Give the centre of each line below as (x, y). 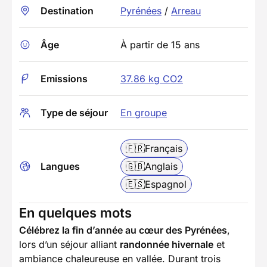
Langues (60, 167)
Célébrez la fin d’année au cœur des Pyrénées (123, 230)
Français (164, 149)
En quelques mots (75, 213)
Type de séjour (74, 113)
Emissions (64, 79)
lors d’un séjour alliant (69, 245)
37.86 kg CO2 (152, 79)
